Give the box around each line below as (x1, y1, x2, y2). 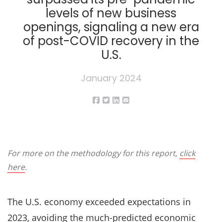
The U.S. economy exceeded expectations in (7, 196, 191, 208)
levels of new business (46, 5, 176, 21)
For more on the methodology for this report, (7, 148, 179, 159)
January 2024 (80, 72, 142, 84)
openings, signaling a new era (23, 19, 199, 35)
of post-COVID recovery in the (23, 33, 199, 49)
